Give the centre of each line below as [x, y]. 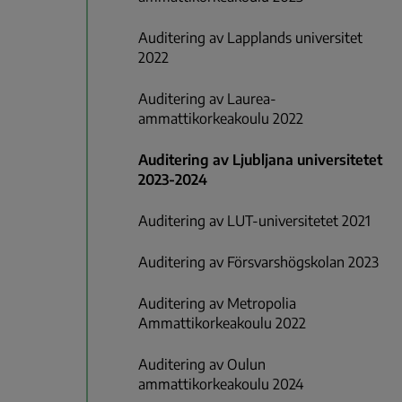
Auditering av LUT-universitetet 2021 [254, 221]
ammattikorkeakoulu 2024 [221, 385]
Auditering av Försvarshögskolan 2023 [258, 262]
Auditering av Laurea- [207, 99]
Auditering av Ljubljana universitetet [260, 160]
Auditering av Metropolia [217, 304]
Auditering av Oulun [202, 365]
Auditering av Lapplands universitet [250, 38]
